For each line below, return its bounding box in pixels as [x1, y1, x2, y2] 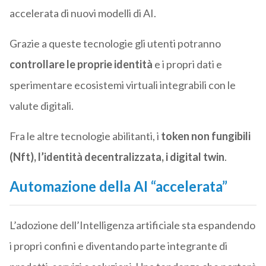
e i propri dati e [152, 58, 222, 71]
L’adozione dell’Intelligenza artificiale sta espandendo [9, 218, 255, 232]
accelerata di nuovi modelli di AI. [9, 7, 156, 20]
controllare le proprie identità [9, 58, 153, 71]
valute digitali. [9, 99, 74, 113]
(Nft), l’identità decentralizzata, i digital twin [9, 150, 224, 164]
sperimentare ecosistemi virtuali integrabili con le [9, 78, 236, 92]
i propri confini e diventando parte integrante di [9, 239, 227, 253]
